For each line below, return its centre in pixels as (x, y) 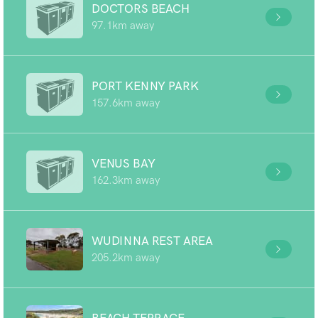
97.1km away (123, 26)
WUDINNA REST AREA (153, 241)
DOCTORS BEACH (141, 9)
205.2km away (126, 258)
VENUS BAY (124, 163)
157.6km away (126, 103)
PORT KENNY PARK (145, 86)
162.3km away (126, 180)
